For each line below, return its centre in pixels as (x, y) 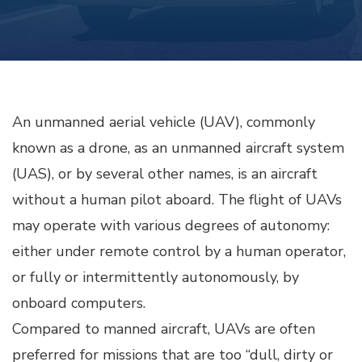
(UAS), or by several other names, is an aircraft (165, 174)
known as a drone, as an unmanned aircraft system (178, 148)
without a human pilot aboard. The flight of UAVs (177, 200)
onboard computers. (79, 303)
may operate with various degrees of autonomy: (171, 225)
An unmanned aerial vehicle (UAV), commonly (164, 122)
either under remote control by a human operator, (179, 251)
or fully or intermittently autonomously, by (156, 277)
